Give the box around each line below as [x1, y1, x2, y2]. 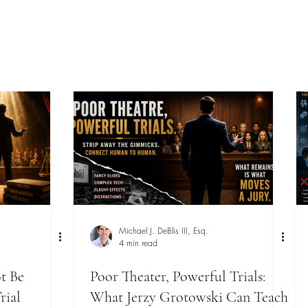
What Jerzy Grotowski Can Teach [90, 288, 288, 307]
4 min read [119, 237, 157, 250]
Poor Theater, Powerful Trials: [90, 267, 265, 286]
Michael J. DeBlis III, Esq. [119, 225, 208, 237]
